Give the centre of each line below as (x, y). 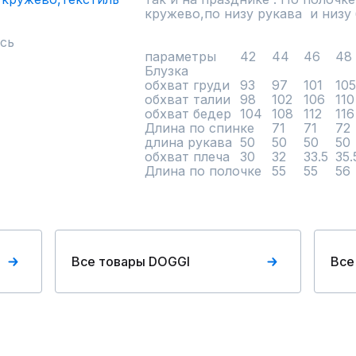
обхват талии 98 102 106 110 (188, 99)
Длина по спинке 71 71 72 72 (201, 128)
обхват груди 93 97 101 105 (187, 85)
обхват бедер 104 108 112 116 (190, 114)
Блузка (166, 71)
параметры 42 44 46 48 (180, 56)
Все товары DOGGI (131, 261)
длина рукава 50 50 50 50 (188, 142)
